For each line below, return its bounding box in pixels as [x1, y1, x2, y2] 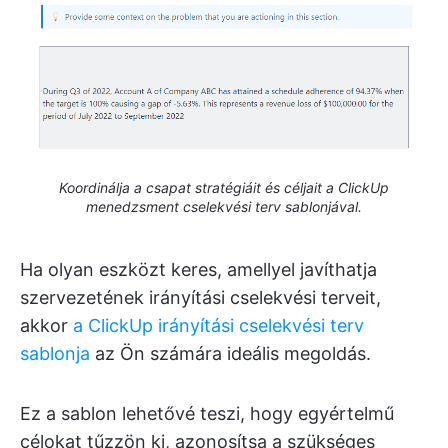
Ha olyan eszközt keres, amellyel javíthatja [20, 258, 377, 280]
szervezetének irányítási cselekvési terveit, [20, 286, 381, 308]
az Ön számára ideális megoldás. [90, 342, 371, 364]
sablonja [20, 342, 90, 364]
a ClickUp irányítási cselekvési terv [73, 314, 364, 336]
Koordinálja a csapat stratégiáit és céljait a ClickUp [59, 178, 389, 196]
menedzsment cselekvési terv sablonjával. [86, 197, 362, 215]
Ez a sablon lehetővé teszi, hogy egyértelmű [20, 402, 394, 424]
